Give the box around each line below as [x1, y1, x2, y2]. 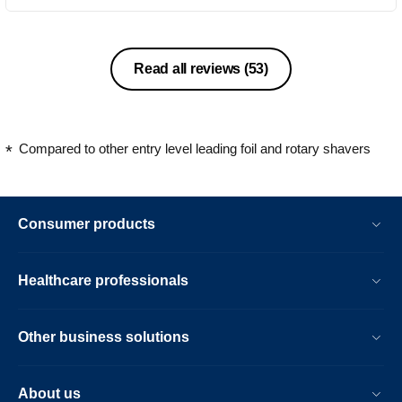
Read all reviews [134, 61, 244, 77]
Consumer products [18, 215, 155, 232]
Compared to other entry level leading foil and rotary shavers [19, 141, 371, 157]
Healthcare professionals [18, 272, 188, 288]
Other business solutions [18, 328, 189, 345]
